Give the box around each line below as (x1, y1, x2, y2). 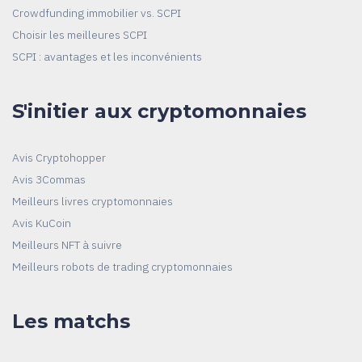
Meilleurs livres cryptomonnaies (12, 193, 173, 208)
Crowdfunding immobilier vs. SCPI (12, 5, 181, 20)
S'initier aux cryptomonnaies (12, 99, 306, 123)
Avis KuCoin (12, 215, 71, 230)
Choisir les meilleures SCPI (12, 27, 147, 42)
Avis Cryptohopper (12, 149, 106, 165)
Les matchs (12, 309, 130, 333)
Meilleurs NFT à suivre (12, 237, 122, 252)
